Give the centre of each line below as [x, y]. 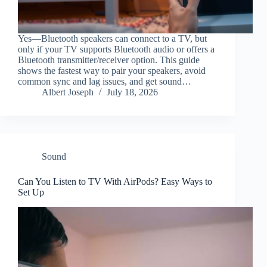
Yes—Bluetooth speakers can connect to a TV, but [112, 39]
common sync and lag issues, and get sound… [105, 82]
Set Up [31, 193]
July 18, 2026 [132, 92]
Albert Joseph [68, 92]
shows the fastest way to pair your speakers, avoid [112, 71]
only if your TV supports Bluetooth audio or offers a [116, 49]
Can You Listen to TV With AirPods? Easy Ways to [115, 182]
